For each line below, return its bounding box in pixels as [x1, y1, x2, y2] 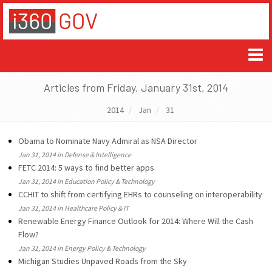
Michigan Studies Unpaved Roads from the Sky [18, 256, 187, 267]
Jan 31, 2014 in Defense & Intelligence [18, 150, 131, 159]
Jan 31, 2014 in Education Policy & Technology [18, 177, 155, 186]
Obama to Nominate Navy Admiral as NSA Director [18, 135, 197, 146]
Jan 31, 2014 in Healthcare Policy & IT [18, 203, 129, 212]
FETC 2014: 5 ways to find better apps [18, 162, 154, 173]
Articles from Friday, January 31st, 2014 [44, 81, 228, 94]
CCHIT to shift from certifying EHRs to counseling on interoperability [18, 189, 262, 200]
